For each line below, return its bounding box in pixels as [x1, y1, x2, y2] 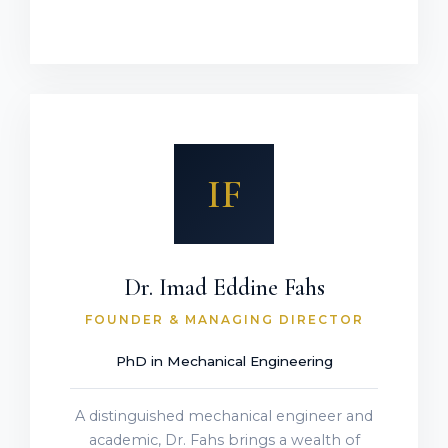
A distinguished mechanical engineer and [75, 407, 373, 426]
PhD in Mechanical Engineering [115, 353, 333, 370]
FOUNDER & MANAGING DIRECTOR [84, 312, 364, 328]
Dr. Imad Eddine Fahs [123, 273, 325, 303]
